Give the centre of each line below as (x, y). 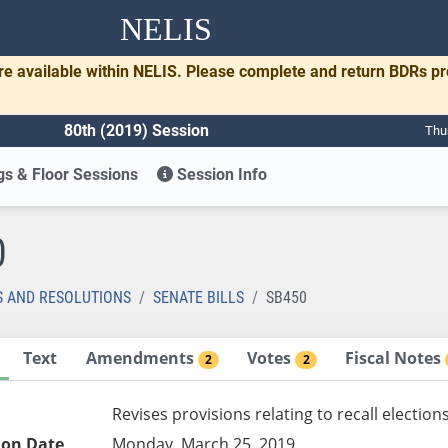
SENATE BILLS (198, 297)
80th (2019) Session (136, 130)
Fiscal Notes (395, 357)
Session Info (220, 174)
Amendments (141, 357)
